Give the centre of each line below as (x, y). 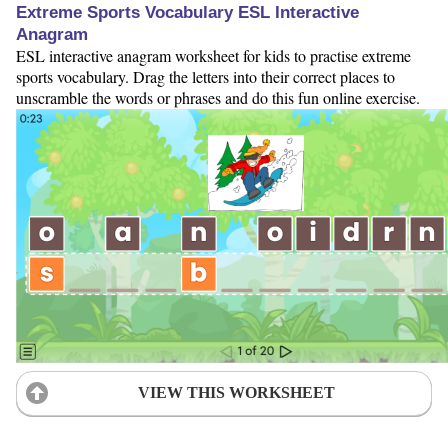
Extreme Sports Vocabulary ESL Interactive (187, 13)
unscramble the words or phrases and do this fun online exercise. (218, 98)
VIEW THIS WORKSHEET (236, 393)
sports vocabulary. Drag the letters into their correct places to (205, 77)
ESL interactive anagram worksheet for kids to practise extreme (213, 56)
